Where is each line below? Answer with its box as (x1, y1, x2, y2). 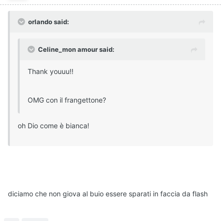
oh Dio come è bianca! (18, 121, 89, 130)
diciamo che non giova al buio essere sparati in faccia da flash (8, 189, 208, 198)
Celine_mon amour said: (38, 45, 114, 54)
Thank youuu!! (28, 67, 74, 76)
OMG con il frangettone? (28, 96, 106, 105)
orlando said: (28, 18, 69, 26)
